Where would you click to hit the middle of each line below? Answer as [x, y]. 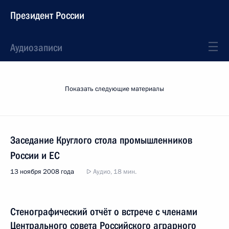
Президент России [47, 15]
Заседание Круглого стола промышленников [101, 140]
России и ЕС [35, 155]
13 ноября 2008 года [42, 172]
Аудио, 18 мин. [114, 172]
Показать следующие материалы [114, 89]
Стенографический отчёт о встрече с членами [104, 212]
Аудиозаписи [36, 48]
